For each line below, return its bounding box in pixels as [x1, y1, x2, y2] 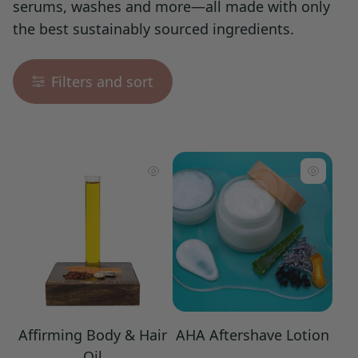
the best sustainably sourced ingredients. [13, 19, 294, 39]
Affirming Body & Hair [18, 325, 167, 345]
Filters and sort [51, 72, 153, 92]
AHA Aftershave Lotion [176, 325, 329, 345]
